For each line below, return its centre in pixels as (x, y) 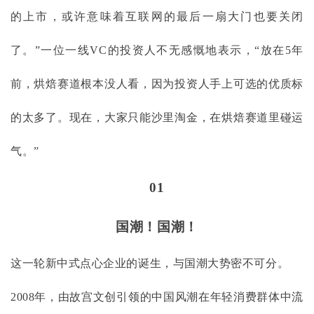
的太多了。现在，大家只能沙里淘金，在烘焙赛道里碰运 (157, 117)
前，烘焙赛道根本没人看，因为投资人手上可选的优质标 (157, 83)
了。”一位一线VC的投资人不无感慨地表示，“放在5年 (157, 50)
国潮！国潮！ (157, 226)
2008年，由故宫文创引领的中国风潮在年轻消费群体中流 (157, 296)
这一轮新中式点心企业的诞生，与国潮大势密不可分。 (150, 263)
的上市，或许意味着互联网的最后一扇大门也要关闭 (157, 16)
